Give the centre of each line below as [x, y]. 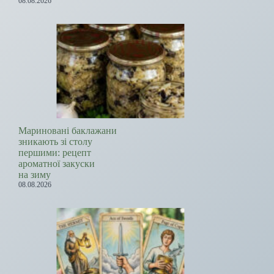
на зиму [35, 175]
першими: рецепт [55, 153]
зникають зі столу [55, 142]
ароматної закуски [57, 164]
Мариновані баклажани [68, 131]
